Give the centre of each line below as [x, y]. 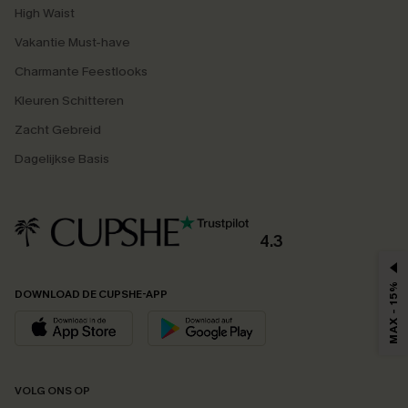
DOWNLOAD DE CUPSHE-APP [91, 295]
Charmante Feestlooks [81, 71]
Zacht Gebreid [58, 129]
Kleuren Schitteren [69, 100]
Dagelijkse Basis [62, 158]
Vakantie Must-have [72, 42]
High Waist [45, 13]
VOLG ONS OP [52, 390]
